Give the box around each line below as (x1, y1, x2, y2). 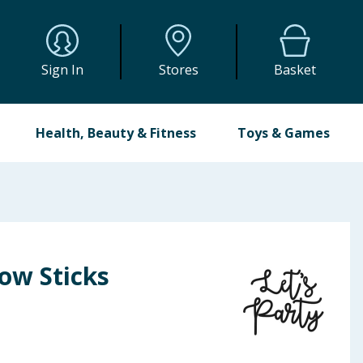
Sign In (41, 61, 84, 79)
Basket (274, 61, 317, 79)
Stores (158, 61, 199, 79)
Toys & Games (237, 124, 330, 142)
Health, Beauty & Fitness (36, 124, 197, 142)
